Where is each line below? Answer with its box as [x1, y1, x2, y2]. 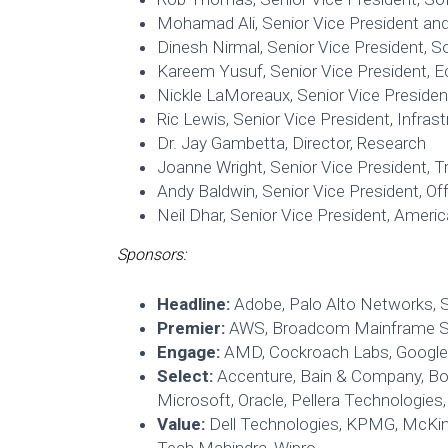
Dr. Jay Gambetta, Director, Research [157, 132, 426, 153]
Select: [157, 366, 213, 387]
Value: [157, 414, 205, 435]
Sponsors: [117, 244, 186, 264]
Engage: [157, 342, 220, 363]
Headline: [157, 294, 230, 315]
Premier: [157, 318, 229, 339]
